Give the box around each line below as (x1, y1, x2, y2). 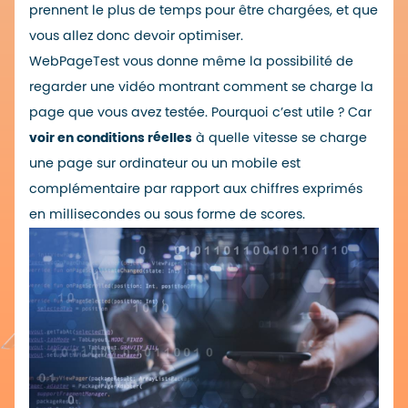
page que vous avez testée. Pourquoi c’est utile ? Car (29, 105, 372, 119)
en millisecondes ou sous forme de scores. (29, 207, 305, 221)
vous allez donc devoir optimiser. (29, 28, 243, 43)
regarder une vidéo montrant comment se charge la (29, 79, 373, 94)
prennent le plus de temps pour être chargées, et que (29, 3, 378, 17)
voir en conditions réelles (29, 130, 192, 145)
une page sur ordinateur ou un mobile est (29, 156, 301, 170)
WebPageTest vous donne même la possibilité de (29, 54, 353, 68)
